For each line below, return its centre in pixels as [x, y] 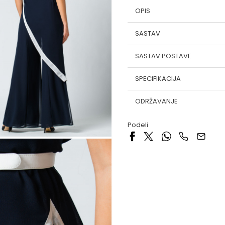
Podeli [138, 125]
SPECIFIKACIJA [158, 79]
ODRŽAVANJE [156, 101]
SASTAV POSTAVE [163, 56]
